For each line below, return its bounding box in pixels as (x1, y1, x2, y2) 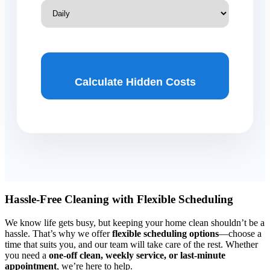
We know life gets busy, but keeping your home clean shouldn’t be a (5, 217, 265, 228)
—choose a (219, 228, 262, 239)
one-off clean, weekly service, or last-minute (49, 250, 225, 260)
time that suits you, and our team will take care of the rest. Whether (5, 239, 258, 250)
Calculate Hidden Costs (74, 76, 196, 89)
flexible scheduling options (112, 228, 219, 239)
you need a (5, 250, 49, 260)
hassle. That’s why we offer (5, 228, 112, 239)
